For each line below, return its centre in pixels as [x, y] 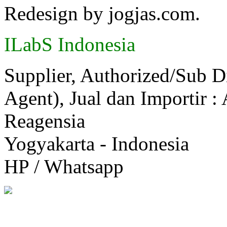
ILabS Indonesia [70, 45]
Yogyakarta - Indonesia [97, 144]
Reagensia [45, 121]
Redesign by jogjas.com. [102, 14]
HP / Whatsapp [64, 167]
